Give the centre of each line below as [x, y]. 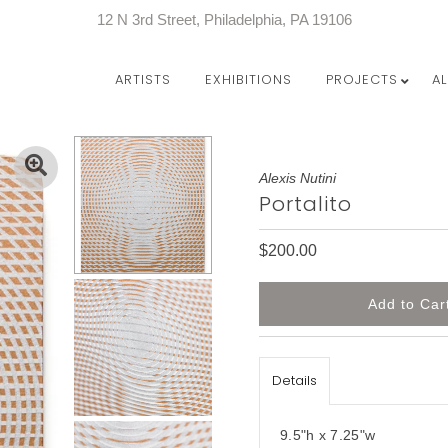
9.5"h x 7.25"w [328, 435]
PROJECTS [362, 79]
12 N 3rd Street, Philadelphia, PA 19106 [224, 19]
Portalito [305, 204]
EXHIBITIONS [248, 79]
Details [294, 380]
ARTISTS [143, 79]
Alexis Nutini [297, 178]
